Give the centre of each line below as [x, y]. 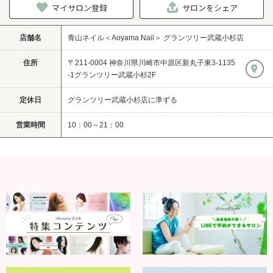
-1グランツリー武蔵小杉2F [112, 75]
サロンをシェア [210, 7]
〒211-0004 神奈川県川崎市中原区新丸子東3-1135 [151, 62]
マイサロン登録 [80, 7]
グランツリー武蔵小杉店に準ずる [122, 100]
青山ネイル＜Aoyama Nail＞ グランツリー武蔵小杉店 [156, 37]
